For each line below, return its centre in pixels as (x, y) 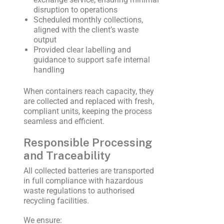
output (45, 40)
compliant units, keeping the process (87, 111)
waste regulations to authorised (79, 191)
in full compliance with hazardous (83, 181)
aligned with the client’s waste (86, 30)
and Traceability (67, 156)
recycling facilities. (56, 201)
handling (49, 70)
